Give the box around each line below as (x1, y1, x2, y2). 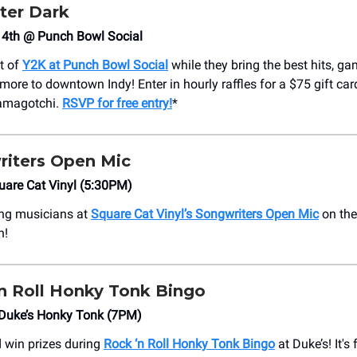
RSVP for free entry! (62, 96, 172, 112)
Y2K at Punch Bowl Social (22, 57, 168, 73)
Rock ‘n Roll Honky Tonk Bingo (104, 336, 275, 352)
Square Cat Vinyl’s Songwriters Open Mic (91, 206, 319, 222)
